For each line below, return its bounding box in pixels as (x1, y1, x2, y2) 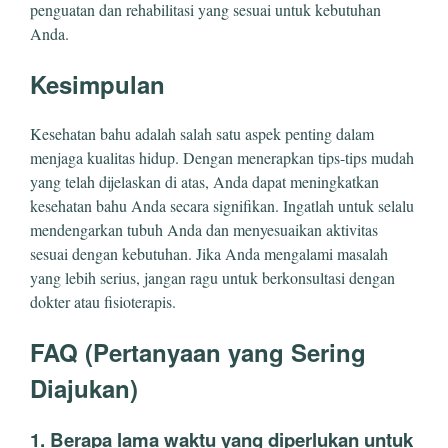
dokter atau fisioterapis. (30, 290, 176, 312)
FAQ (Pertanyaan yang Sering (30, 334, 366, 369)
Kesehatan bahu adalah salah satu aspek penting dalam (30, 122, 374, 144)
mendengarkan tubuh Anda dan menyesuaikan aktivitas (30, 218, 378, 240)
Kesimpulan (30, 66, 165, 101)
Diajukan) (30, 370, 138, 405)
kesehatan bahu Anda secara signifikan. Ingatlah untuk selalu (30, 194, 414, 216)
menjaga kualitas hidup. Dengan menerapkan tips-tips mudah (30, 146, 414, 168)
